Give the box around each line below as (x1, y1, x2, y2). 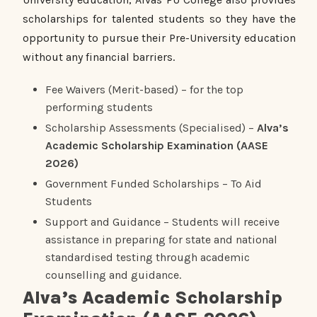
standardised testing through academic (45, 250, 250, 264)
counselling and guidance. (45, 267, 181, 282)
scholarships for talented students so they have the (23, 11, 296, 25)
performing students (45, 100, 153, 114)
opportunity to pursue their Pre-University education (23, 30, 296, 45)
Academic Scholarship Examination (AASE (45, 138, 268, 152)
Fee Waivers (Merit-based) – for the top (45, 82, 243, 96)
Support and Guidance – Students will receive (45, 214, 279, 229)
